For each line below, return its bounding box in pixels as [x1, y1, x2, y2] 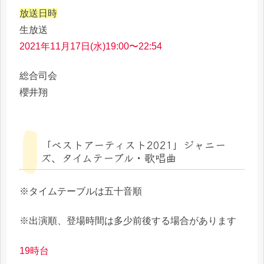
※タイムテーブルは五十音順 [19, 186, 142, 196]
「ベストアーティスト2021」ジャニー [41, 137, 226, 153]
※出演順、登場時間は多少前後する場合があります [19, 216, 236, 226]
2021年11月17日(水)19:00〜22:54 [19, 41, 162, 51]
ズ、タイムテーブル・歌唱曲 [41, 150, 176, 166]
